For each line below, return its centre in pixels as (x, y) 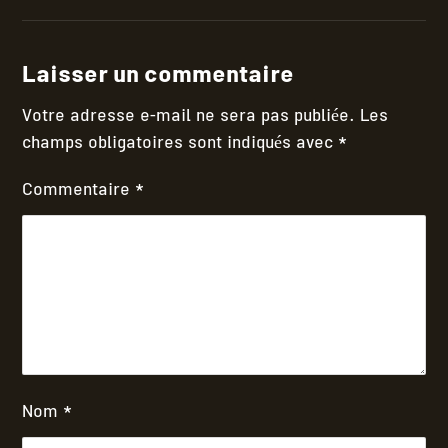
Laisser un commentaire (158, 77)
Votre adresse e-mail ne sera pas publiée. (189, 117)
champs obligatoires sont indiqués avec (180, 144)
